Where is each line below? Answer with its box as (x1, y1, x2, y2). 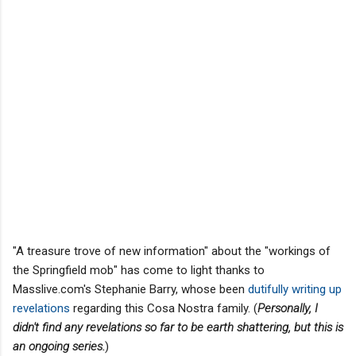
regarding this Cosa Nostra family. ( (70, 300, 257, 315)
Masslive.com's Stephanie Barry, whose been (13, 281, 248, 296)
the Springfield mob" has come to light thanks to (13, 262, 265, 277)
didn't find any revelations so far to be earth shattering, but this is (13, 319, 343, 335)
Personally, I (257, 300, 318, 315)
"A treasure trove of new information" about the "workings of (13, 243, 331, 258)
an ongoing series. (13, 339, 105, 354)
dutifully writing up (248, 281, 342, 296)
